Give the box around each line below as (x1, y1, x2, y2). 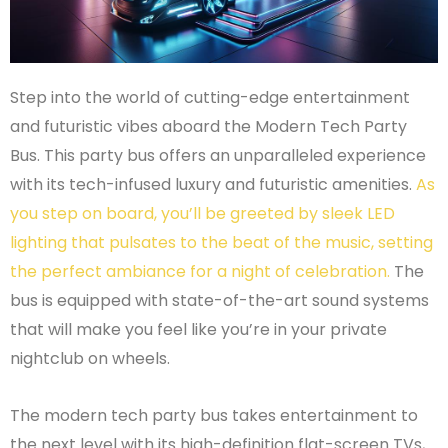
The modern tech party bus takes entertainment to (10, 403, 418, 427)
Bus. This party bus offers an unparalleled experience (10, 143, 426, 167)
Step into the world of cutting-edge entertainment (10, 85, 410, 109)
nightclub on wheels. (10, 346, 170, 370)
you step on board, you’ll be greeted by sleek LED (10, 201, 395, 225)
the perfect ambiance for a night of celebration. (10, 259, 390, 283)
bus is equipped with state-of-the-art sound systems (10, 288, 429, 312)
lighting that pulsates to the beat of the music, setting (10, 230, 433, 254)
